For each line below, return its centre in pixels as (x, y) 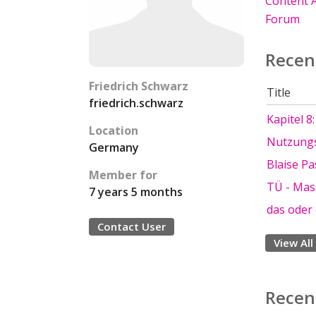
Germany (114, 147)
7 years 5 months (136, 192)
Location (114, 130)
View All (293, 243)
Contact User (132, 226)
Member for (123, 175)
